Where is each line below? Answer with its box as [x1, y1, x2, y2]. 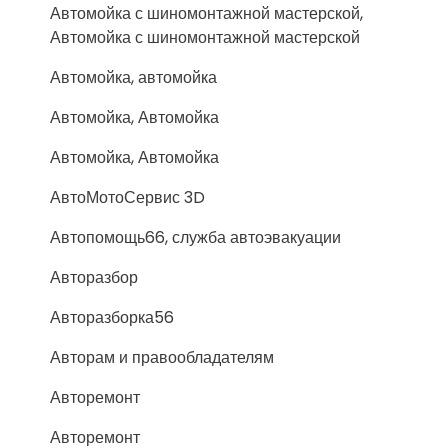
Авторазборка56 [50, 306, 174, 329]
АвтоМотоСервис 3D [50, 186, 205, 209]
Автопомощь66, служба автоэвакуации [50, 226, 341, 249]
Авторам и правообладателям [50, 346, 274, 369]
